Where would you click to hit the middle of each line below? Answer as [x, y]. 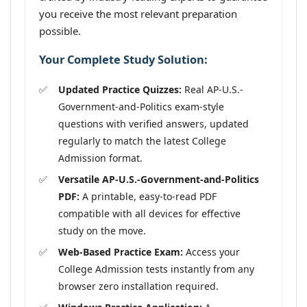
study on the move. [102, 230]
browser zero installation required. [138, 286]
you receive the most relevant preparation [138, 14]
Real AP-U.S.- [212, 89]
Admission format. [100, 158]
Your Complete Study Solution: [123, 60]
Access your [211, 251]
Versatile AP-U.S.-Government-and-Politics [159, 179]
